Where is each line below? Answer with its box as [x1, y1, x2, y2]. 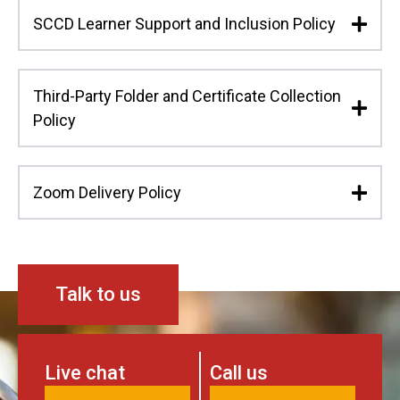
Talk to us [55, 283, 141, 306]
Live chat [45, 362, 125, 385]
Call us [209, 362, 268, 385]
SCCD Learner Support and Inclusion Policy [33, 14, 336, 34]
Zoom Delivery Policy [33, 183, 181, 203]
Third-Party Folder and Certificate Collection [33, 87, 341, 106]
